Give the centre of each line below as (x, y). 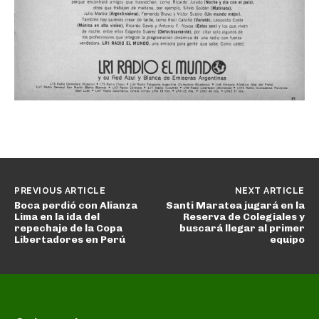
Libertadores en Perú (70, 240)
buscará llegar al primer (242, 229)
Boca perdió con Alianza (76, 206)
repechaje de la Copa (68, 229)
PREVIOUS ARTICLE (60, 191)
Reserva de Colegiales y (244, 217)
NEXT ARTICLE (270, 191)
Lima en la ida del (57, 217)
